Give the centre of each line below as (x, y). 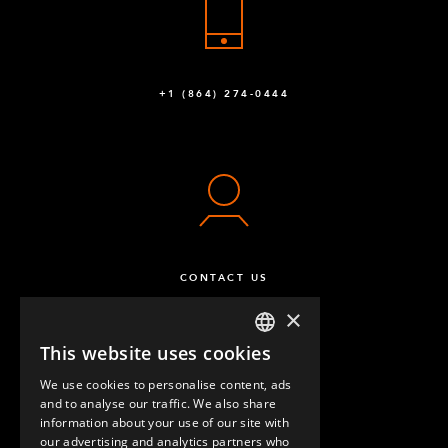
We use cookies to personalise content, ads (166, 384)
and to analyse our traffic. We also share (158, 403)
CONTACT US (224, 278)
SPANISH (281, 436)
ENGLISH (281, 360)
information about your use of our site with (164, 422)
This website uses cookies (155, 353)
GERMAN (282, 398)
